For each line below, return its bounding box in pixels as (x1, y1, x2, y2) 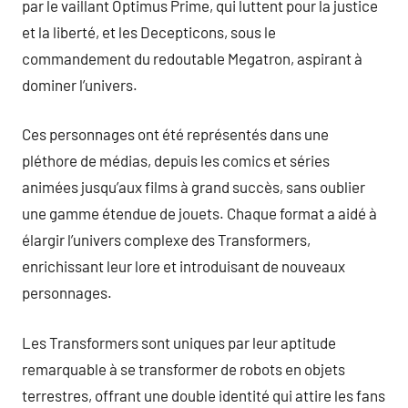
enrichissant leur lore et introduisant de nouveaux (22, 257, 345, 275)
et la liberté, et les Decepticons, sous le (22, 22, 276, 41)
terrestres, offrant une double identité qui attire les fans (22, 385, 385, 404)
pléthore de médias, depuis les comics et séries (22, 151, 330, 169)
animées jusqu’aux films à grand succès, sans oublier (22, 178, 365, 196)
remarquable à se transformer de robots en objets (22, 359, 345, 378)
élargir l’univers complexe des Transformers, (22, 230, 311, 249)
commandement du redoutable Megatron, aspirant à (22, 48, 362, 67)
